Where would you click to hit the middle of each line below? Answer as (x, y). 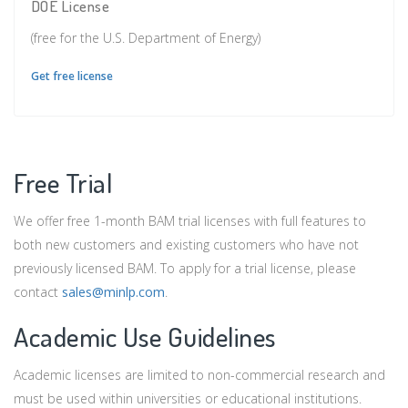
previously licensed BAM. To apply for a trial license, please (185, 269)
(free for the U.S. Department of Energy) (145, 38)
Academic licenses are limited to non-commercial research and (199, 375)
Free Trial (63, 183)
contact (38, 292)
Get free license (71, 76)
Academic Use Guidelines (145, 337)
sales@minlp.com (113, 292)
